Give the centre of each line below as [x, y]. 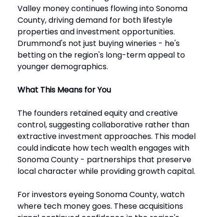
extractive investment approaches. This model [107, 137]
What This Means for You [64, 90]
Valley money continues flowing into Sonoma [102, 9]
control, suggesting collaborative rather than [103, 125]
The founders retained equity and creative [98, 113]
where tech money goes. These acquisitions [100, 206]
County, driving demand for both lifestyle [95, 20]
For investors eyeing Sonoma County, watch [101, 195]
